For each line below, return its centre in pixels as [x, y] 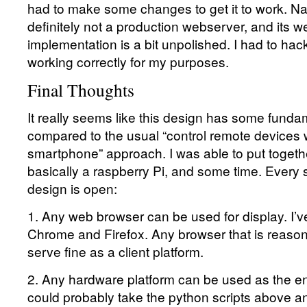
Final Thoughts [81, 90]
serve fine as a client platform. [115, 251]
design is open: [72, 188]
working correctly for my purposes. [128, 61]
